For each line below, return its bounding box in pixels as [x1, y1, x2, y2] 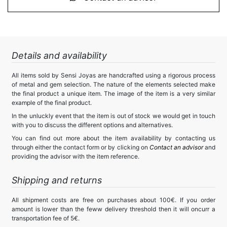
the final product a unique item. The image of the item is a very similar [12, 90, 215, 97]
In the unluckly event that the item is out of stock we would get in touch [12, 112, 215, 120]
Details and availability [12, 50, 107, 61]
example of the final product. [12, 99, 92, 106]
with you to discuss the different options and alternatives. [12, 121, 173, 129]
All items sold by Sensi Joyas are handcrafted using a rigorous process [12, 71, 215, 79]
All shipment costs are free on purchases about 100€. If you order [12, 196, 215, 204]
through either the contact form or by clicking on [12, 143, 149, 151]
